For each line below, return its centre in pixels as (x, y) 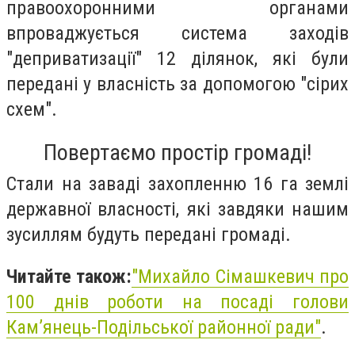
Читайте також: (69, 277)
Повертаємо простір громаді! (177, 152)
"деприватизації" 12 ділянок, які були (177, 58)
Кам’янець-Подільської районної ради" (164, 328)
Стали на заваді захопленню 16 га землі (177, 183)
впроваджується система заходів (177, 33)
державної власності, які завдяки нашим (177, 209)
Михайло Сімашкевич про (244, 277)
